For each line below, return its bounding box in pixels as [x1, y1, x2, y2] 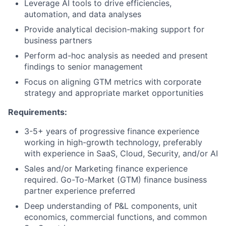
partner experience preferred [24, 185, 135, 196]
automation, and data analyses [24, 9, 141, 19]
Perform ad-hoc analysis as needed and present [24, 50, 208, 61]
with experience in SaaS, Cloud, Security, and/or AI [24, 148, 218, 158]
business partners [24, 35, 92, 45]
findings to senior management [24, 61, 143, 72]
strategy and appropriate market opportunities [24, 87, 203, 98]
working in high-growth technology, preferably [24, 137, 202, 147]
